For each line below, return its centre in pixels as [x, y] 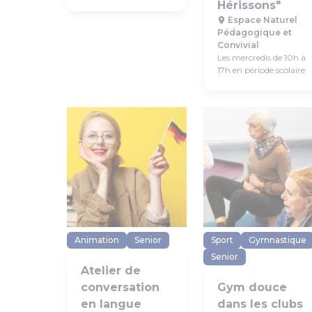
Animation [97, 240]
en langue [111, 304]
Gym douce [252, 287]
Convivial [238, 45]
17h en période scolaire [261, 70]
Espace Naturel [262, 20]
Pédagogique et [255, 32]
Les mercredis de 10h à [262, 57]
